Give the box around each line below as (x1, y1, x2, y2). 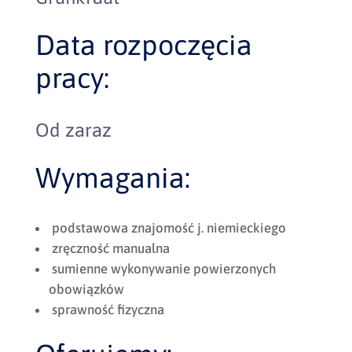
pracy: (35, 61, 109, 94)
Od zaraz (35, 119, 112, 141)
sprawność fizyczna (48, 302, 164, 317)
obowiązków (48, 281, 124, 297)
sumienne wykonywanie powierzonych (48, 261, 277, 277)
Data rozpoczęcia (35, 28, 252, 61)
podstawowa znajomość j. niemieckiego (48, 220, 286, 236)
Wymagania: (35, 161, 190, 194)
